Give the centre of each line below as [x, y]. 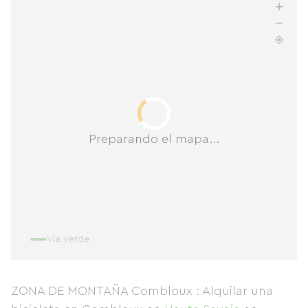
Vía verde [68, 239]
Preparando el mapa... [154, 139]
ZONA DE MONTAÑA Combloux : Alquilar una [142, 291]
